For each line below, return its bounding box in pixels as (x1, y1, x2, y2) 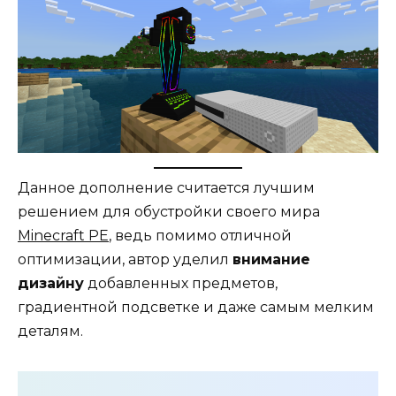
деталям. (18, 322, 83, 339)
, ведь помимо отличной (109, 226, 292, 244)
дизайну (18, 274, 84, 292)
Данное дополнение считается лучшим (18, 179, 315, 196)
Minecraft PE (18, 226, 109, 244)
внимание (232, 250, 310, 268)
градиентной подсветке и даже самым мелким (18, 298, 374, 316)
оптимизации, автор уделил (18, 250, 232, 268)
